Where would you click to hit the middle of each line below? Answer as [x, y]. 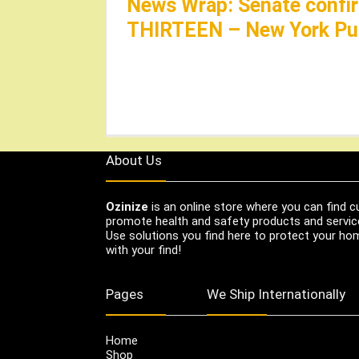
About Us [134, 160]
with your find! [143, 250]
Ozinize [127, 206]
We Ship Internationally [276, 294]
